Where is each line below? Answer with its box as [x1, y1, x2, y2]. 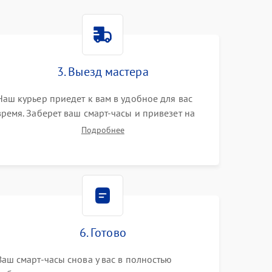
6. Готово [79, 225, 126, 240]
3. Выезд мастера [57, 64, 149, 80]
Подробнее [81, 124, 124, 135]
